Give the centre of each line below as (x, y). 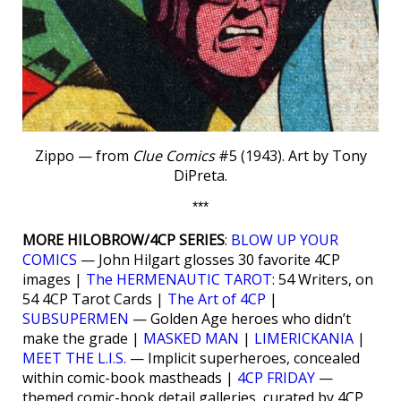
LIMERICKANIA (304, 338)
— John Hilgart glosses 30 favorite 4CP (209, 259)
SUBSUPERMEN (76, 318)
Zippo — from (83, 155)
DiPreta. (200, 175)
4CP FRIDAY (276, 377)
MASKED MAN (191, 338)
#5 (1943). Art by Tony (290, 155)
